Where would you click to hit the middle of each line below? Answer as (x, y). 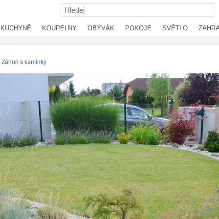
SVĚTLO (175, 28)
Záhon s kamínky (24, 62)
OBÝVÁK (101, 28)
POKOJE (138, 28)
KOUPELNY (59, 28)
